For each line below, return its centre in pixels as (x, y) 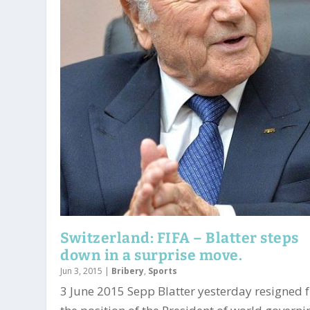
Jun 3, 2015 (82, 271)
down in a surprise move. (152, 256)
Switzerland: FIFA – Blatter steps (180, 238)
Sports (163, 271)
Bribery (128, 271)
